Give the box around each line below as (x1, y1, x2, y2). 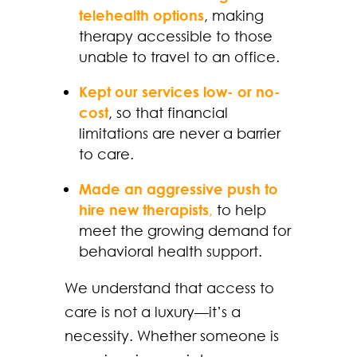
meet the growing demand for (78, 221, 291, 239)
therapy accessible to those (78, 26, 273, 45)
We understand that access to (64, 278, 274, 296)
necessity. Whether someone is (64, 326, 279, 344)
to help (212, 200, 266, 218)
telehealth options (78, 6, 204, 24)
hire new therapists (78, 200, 209, 218)
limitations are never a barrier (78, 124, 280, 142)
